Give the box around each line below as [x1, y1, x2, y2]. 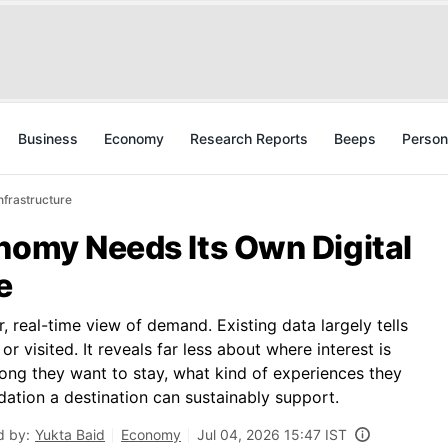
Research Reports [190, 130, 308, 147]
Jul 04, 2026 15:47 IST [197, 426, 347, 443]
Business [18, 130, 78, 147]
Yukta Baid [35, 426, 105, 443]
